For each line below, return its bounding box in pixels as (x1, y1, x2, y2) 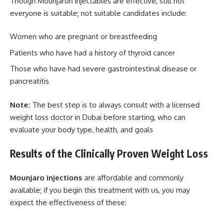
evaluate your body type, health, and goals (10, 124, 157, 134)
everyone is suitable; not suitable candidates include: (10, 8, 189, 18)
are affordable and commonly (82, 172, 183, 182)
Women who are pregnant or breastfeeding (10, 32, 157, 42)
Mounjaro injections (10, 172, 82, 182)
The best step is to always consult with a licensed (32, 100, 200, 110)
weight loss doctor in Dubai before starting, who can (10, 112, 185, 122)
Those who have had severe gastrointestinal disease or (10, 64, 197, 74)
